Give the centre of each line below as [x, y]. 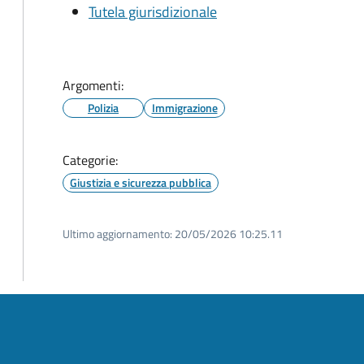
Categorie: [90, 160]
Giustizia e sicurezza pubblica [141, 182]
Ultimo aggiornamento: [117, 234]
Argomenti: [93, 85]
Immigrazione [184, 108]
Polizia [103, 108]
